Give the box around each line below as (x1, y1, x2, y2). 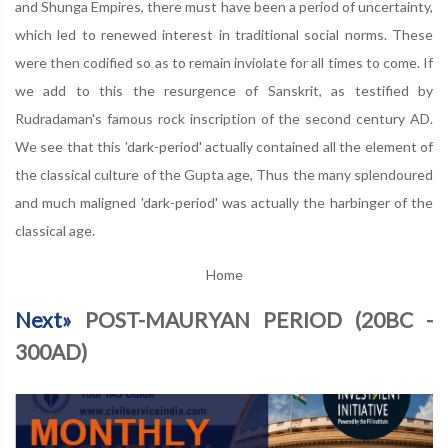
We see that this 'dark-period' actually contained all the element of (15, 138, 433, 155)
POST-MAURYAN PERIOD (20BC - (85, 307, 433, 332)
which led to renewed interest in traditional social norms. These (15, 26, 433, 43)
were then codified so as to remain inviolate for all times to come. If (15, 54, 433, 71)
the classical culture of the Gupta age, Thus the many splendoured (15, 166, 433, 183)
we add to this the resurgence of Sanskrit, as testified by (15, 82, 433, 99)
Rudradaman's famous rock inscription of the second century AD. (15, 110, 433, 127)
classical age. (15, 222, 95, 239)
